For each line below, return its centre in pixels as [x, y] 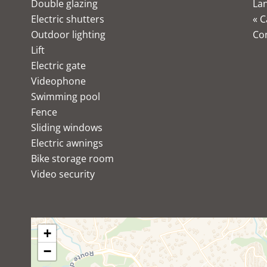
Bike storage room [72, 159]
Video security [63, 174]
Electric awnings [67, 143]
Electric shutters [68, 19]
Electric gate [58, 66]
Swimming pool [66, 97]
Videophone [58, 81]
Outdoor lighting [68, 35]
